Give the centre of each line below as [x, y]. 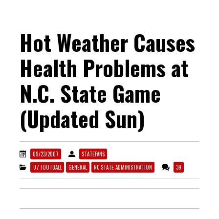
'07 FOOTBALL [47, 167]
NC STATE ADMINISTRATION [123, 167]
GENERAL [78, 167]
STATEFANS [93, 154]
